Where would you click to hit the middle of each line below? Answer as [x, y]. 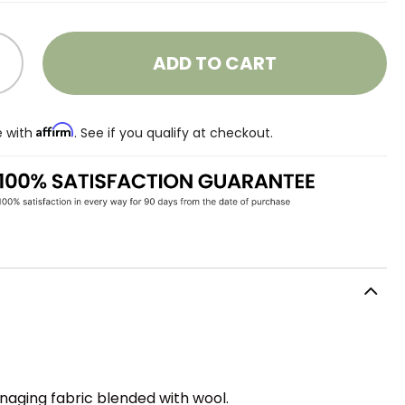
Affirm [56, 130]
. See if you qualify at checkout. [174, 132]
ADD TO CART [215, 63]
